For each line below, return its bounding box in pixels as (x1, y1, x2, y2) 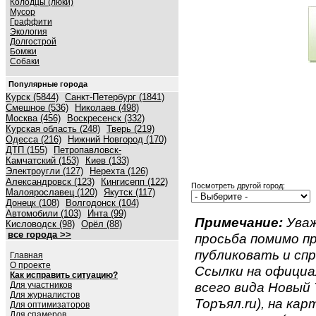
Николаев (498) (75, 102, 139, 113)
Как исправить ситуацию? (10, 270, 118, 280)
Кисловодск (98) (6, 219, 75, 229)
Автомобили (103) (6, 208, 81, 219)
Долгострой (10, 37, 56, 47)
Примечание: (195, 214, 283, 230)
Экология (10, 27, 47, 37)
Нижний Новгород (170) (68, 134, 166, 145)
